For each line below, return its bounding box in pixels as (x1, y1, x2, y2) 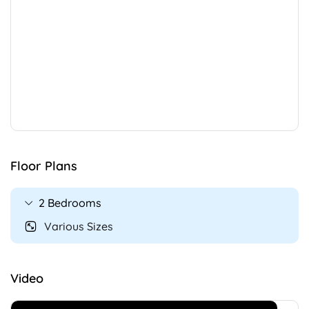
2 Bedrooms (39, 196, 101, 210)
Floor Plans (10, 158, 77, 175)
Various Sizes (44, 219, 113, 234)
